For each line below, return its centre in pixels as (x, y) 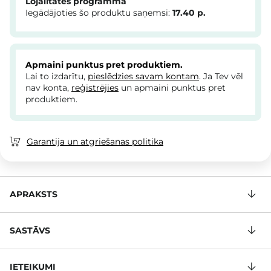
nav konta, (48, 88)
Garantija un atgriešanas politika (95, 142)
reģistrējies (95, 88)
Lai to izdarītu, (57, 77)
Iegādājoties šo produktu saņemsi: (99, 13)
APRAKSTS (34, 194)
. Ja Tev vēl (221, 77)
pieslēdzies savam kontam (143, 77)
